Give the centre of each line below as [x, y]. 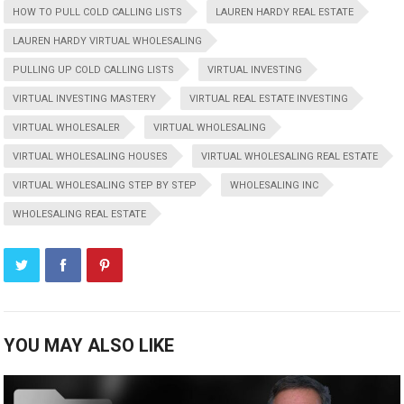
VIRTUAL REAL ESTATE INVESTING [269, 99]
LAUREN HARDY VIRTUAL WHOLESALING [108, 41]
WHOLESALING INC [275, 186]
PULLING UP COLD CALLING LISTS [94, 70]
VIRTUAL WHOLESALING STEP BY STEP [105, 186]
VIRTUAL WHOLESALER [67, 128]
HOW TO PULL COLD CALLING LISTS [98, 13]
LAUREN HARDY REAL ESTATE [285, 13]
